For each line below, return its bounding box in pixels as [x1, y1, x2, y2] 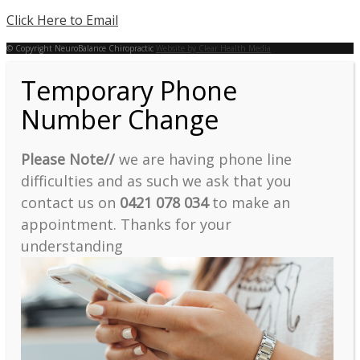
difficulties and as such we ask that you [21, 171, 292, 191]
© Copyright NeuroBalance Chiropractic [6, 43, 156, 55]
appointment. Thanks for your [21, 215, 231, 235]
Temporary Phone [21, 73, 237, 108]
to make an [208, 193, 290, 213]
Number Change [21, 102, 219, 137]
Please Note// [21, 149, 115, 170]
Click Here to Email [6, 11, 118, 30]
